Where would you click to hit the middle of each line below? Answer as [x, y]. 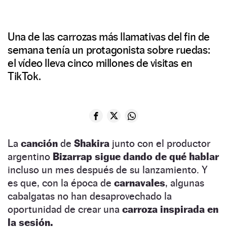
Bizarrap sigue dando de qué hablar [136, 157]
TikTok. [24, 76]
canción [41, 144]
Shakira [93, 144]
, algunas [185, 183]
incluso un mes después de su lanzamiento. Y [108, 170]
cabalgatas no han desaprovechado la [90, 196]
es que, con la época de [61, 183]
